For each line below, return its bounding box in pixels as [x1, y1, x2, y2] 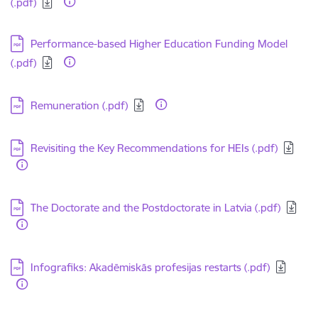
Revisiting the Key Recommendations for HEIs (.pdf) [31, 141, 278, 155]
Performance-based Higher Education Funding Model [31, 37, 287, 50]
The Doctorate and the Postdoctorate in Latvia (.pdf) [31, 201, 280, 214]
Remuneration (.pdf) [31, 99, 128, 112]
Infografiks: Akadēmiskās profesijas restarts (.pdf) [31, 261, 270, 274]
